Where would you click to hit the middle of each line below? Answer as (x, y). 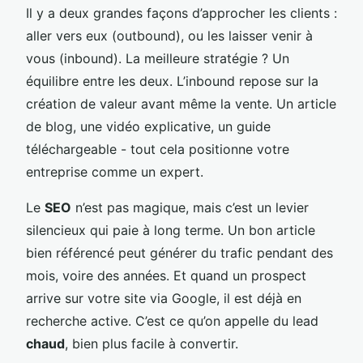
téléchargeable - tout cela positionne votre (158, 149)
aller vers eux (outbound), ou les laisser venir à (169, 36)
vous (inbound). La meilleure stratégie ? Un (158, 58)
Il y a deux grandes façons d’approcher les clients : (181, 13)
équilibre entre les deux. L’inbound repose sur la (172, 81)
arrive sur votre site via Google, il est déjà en (164, 298)
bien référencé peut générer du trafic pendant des (179, 253)
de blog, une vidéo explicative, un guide (148, 126)
